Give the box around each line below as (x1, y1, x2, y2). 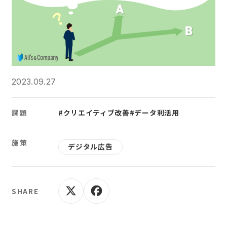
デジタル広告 (68, 141, 113, 152)
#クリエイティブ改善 (58, 107, 130, 118)
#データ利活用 (129, 107, 179, 118)
